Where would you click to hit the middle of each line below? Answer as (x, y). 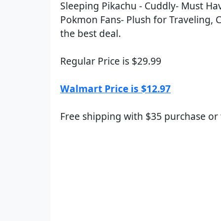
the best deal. (91, 33)
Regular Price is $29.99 (111, 61)
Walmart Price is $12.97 (115, 89)
